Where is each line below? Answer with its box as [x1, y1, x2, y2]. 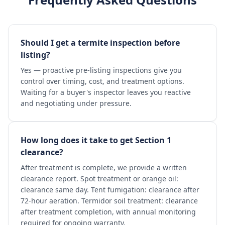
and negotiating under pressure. [21, 98, 132, 108]
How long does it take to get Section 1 [21, 135, 171, 146]
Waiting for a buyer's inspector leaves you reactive [21, 87, 191, 97]
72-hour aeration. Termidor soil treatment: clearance [21, 196, 198, 205]
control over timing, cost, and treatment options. [21, 76, 184, 86]
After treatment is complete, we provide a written [21, 163, 187, 172]
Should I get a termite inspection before [21, 37, 180, 48]
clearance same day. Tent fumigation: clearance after [21, 185, 199, 194]
